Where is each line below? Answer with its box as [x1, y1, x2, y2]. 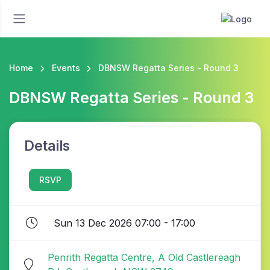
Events [51, 63, 80, 73]
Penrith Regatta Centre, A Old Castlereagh [48, 251, 241, 263]
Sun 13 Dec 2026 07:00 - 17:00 [54, 216, 195, 229]
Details [24, 137, 70, 154]
